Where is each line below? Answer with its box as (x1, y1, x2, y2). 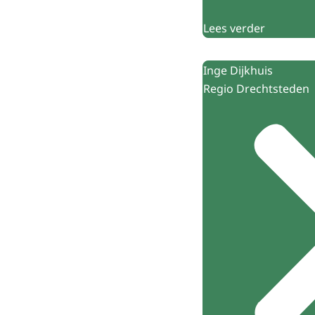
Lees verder (203, 20, 265, 36)
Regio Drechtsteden (203, 80, 309, 96)
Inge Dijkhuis (203, 62, 273, 78)
